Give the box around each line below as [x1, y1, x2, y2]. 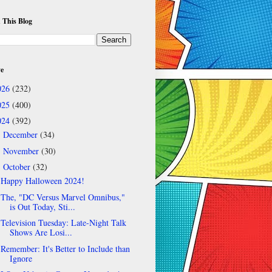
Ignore [9, 252, 32, 264]
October [2, 161, 33, 173]
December [2, 129, 40, 141]
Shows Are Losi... [9, 226, 72, 239]
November [2, 144, 41, 157]
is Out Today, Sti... [9, 200, 75, 212]
